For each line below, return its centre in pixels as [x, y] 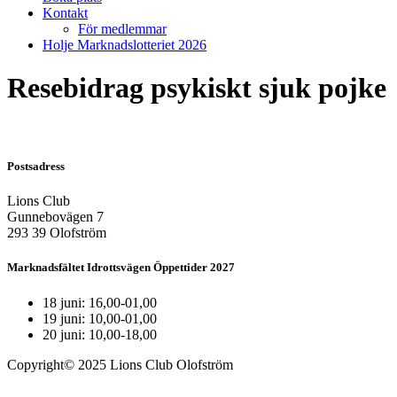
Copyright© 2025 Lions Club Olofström [120, 364]
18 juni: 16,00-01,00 [100, 302]
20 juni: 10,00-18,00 [100, 334]
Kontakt [65, 13]
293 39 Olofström [57, 233]
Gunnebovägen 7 [55, 217]
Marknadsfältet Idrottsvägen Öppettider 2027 [121, 268]
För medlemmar [122, 29]
